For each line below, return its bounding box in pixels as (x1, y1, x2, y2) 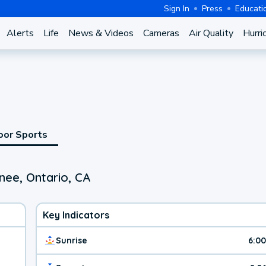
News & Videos (68, 27, 134, 40)
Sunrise (56, 235, 87, 246)
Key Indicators (43, 208, 109, 221)
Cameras (142, 27, 179, 40)
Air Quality (188, 27, 233, 40)
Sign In (164, 2, 189, 14)
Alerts (6, 27, 34, 40)
